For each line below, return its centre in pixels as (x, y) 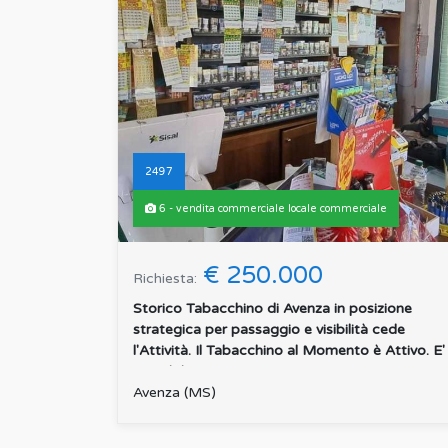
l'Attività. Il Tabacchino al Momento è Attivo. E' (289, 351)
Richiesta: (165, 279)
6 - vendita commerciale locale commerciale (271, 209)
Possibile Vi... (175, 372)
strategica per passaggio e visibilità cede (269, 330)
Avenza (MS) (174, 393)
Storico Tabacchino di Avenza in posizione (272, 309)
